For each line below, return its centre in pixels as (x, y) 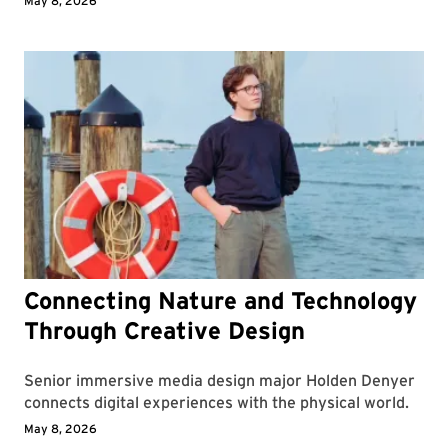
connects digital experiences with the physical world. (216, 403)
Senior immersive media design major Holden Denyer (219, 381)
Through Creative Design (164, 331)
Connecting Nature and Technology (220, 301)
